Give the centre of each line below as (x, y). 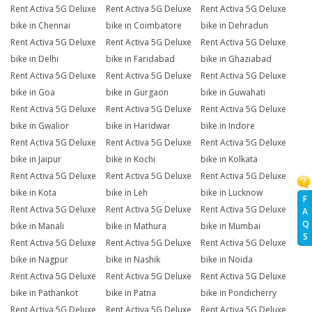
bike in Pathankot (44, 293)
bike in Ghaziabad (236, 59)
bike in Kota (33, 193)
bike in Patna (131, 293)
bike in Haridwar (138, 126)
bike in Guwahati (233, 93)
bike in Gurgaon (137, 93)
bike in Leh (126, 193)
